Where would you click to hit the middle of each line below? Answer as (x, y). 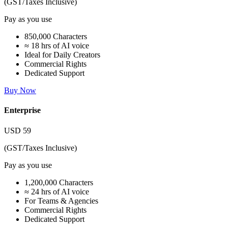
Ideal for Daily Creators (62, 55)
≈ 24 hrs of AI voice (57, 191)
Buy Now (20, 91)
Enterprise (22, 110)
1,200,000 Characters (59, 182)
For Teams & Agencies (61, 201)
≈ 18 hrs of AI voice (57, 46)
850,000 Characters (56, 37)
